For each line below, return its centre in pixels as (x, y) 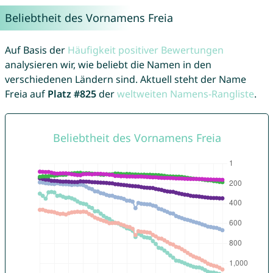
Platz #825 (72, 94)
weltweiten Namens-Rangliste (185, 94)
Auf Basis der (36, 50)
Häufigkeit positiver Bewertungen (145, 50)
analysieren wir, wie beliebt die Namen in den (108, 65)
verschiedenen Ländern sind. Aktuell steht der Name (125, 80)
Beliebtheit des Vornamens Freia (89, 18)
